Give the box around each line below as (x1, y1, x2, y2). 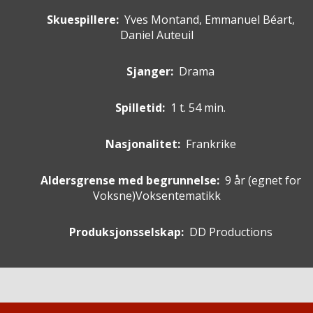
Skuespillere (46, 12, 116, 28)
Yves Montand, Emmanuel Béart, (124, 12, 295, 28)
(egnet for (247, 173, 301, 189)
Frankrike (185, 136, 236, 152)
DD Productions (189, 224, 272, 240)
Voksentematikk (135, 188, 221, 204)
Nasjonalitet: (105, 136, 180, 152)
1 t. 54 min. (170, 100, 226, 116)
